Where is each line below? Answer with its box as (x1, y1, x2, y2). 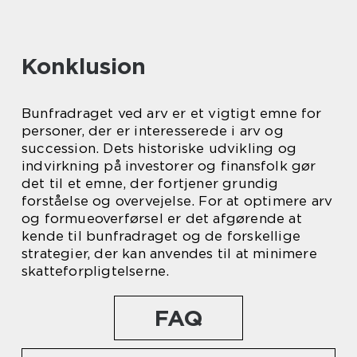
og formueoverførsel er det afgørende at (22, 210, 302, 227)
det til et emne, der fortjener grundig (22, 175, 279, 192)
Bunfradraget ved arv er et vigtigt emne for (22, 105, 322, 122)
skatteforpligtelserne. (22, 263, 170, 280)
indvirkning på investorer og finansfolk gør (22, 158, 316, 175)
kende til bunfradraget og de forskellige (22, 228, 301, 245)
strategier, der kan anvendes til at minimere (22, 245, 317, 262)
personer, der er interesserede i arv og (22, 123, 284, 139)
